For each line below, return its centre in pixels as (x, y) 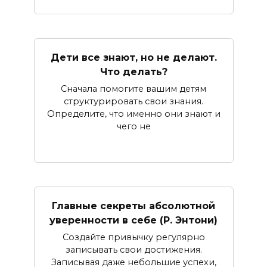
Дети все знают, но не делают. (133, 57)
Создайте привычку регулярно (133, 237)
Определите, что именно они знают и (133, 114)
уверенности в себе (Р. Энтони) (133, 221)
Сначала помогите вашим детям (133, 89)
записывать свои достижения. (133, 250)
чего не (133, 127)
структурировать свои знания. (133, 102)
